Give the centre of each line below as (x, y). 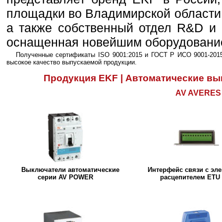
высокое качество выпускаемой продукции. (71, 62)
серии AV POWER (65, 177)
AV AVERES (198, 93)
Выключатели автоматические (70, 169)
